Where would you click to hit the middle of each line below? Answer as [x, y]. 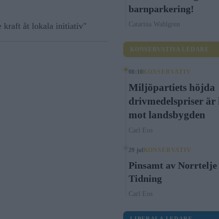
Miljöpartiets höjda [172, 88]
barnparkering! [162, 9]
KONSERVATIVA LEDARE [170, 49]
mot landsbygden [167, 115]
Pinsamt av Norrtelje [173, 165]
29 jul [136, 150]
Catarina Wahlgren [154, 24]
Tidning [145, 178]
